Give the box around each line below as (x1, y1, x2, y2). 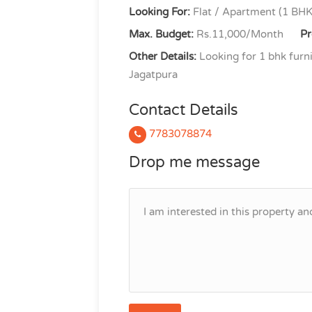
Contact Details (129, 101, 238, 119)
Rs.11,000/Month (194, 28, 283, 40)
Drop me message (129, 153, 260, 171)
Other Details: (129, 50, 196, 63)
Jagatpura (129, 68, 178, 81)
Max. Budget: (129, 28, 194, 40)
